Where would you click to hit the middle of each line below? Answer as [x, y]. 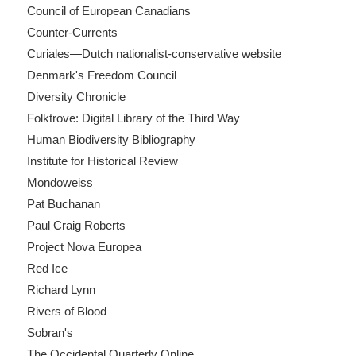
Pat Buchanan [63, 203]
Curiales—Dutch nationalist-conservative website [154, 53]
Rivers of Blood [66, 311]
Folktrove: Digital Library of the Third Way [133, 118]
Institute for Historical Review [102, 161]
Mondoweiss [60, 182]
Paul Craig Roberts [76, 225]
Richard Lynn [61, 289]
